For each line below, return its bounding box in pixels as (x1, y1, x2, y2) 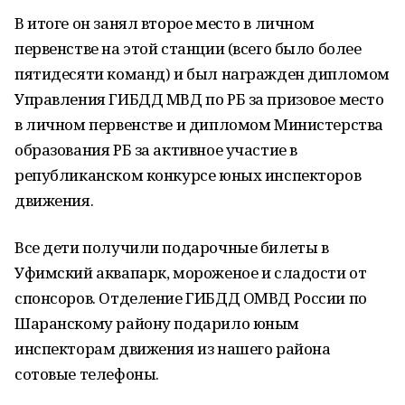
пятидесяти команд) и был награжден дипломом (14, 63, 390, 84)
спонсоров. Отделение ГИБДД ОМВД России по (14, 287, 367, 308)
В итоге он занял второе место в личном (14, 13, 316, 33)
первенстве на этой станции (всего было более (14, 38, 362, 59)
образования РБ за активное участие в (14, 139, 297, 160)
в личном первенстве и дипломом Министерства (14, 114, 383, 135)
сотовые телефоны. (14, 363, 159, 384)
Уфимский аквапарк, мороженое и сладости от (14, 262, 367, 283)
